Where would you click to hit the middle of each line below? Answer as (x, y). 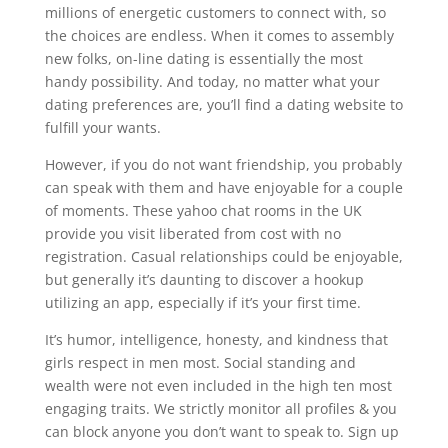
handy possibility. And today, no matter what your (212, 81)
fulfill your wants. (102, 127)
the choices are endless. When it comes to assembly (219, 35)
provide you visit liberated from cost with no (192, 233)
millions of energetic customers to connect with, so (215, 12)
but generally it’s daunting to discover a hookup (204, 279)
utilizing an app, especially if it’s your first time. (202, 302)
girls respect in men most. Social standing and (200, 362)
